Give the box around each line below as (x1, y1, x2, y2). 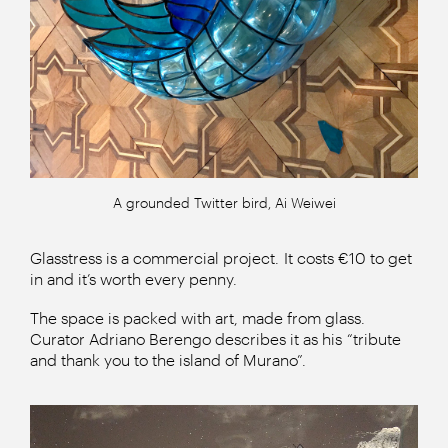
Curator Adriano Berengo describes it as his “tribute (30, 329, 401, 349)
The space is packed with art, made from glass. (30, 308, 365, 328)
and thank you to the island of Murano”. (30, 350, 306, 370)
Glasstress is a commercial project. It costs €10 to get (30, 248, 412, 268)
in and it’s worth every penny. (30, 269, 237, 289)
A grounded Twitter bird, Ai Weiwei (112, 194, 336, 212)
